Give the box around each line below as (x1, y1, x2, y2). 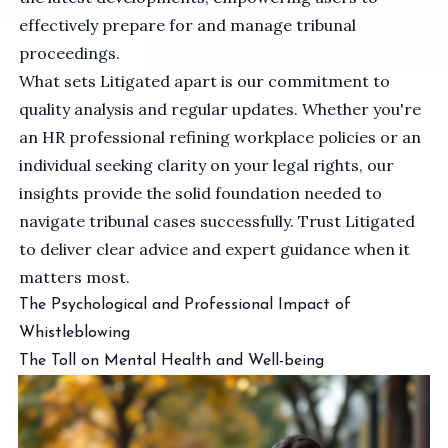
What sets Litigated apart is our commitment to (19, 70, 391, 91)
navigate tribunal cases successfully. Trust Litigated (19, 210, 416, 231)
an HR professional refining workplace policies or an (19, 126, 422, 147)
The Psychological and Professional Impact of (19, 296, 352, 313)
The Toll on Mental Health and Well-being (19, 352, 325, 369)
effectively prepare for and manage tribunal (19, 14, 357, 35)
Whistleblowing (19, 324, 131, 341)
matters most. (19, 266, 131, 287)
